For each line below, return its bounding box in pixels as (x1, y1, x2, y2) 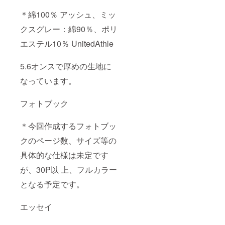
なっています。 (20, 75, 76, 87)
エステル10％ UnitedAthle (20, 38, 116, 50)
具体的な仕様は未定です (20, 149, 108, 161)
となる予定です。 (20, 178, 84, 190)
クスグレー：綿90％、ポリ (20, 23, 118, 35)
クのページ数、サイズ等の (20, 135, 117, 147)
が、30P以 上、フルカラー (20, 164, 117, 176)
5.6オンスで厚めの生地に (20, 60, 111, 72)
